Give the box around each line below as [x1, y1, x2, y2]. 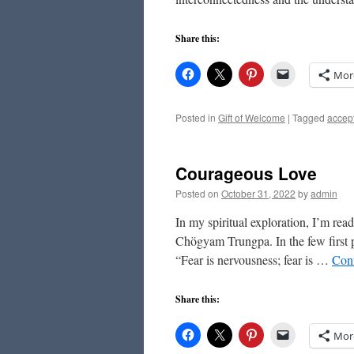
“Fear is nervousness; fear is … [175, 251, 332, 268]
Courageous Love [175, 161, 317, 185]
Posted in [175, 111, 216, 124]
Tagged [292, 111, 325, 124]
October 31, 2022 [221, 186, 296, 200]
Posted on [175, 186, 219, 200]
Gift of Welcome [218, 111, 285, 124]
